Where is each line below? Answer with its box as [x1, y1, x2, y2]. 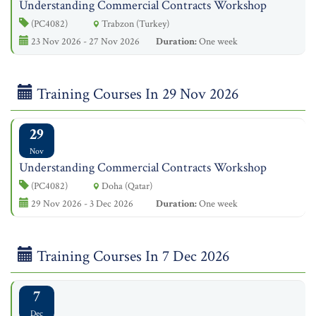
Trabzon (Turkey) [99, 17, 169, 30]
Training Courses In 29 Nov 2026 [33, 84, 238, 104]
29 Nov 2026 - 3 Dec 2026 [29, 197, 133, 210]
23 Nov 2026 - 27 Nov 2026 [29, 35, 140, 48]
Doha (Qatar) [99, 179, 152, 193]
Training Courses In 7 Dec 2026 [33, 246, 229, 267]
